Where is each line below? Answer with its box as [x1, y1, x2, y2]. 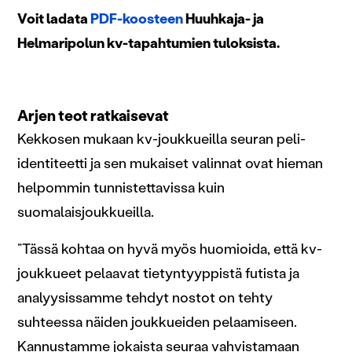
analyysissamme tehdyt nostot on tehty [17, 288, 273, 306]
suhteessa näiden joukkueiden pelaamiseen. [17, 313, 297, 331]
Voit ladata [17, 9, 90, 27]
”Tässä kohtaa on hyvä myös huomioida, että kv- [17, 240, 322, 258]
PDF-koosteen [90, 9, 183, 27]
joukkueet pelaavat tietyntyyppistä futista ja [17, 264, 299, 282]
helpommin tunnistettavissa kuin [17, 178, 225, 196]
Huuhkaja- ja [183, 9, 264, 27]
